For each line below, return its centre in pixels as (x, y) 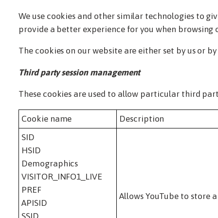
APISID (34, 203)
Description (142, 118)
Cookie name (47, 118)
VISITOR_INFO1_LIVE (62, 176)
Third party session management (80, 72)
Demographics (50, 163)
